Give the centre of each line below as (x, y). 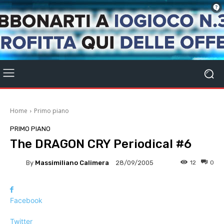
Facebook (26, 200)
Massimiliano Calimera (72, 162)
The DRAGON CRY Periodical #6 (101, 144)
